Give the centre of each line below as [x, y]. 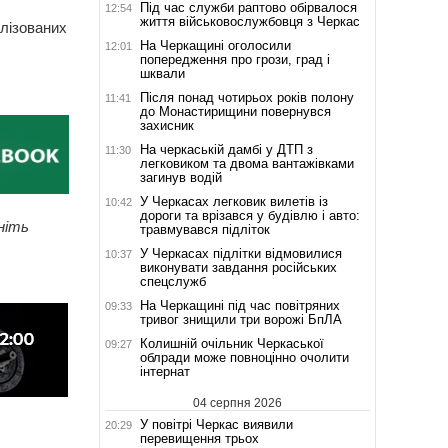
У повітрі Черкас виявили [216, 424]
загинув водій [180, 177]
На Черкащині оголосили [215, 45]
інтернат [164, 371]
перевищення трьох [199, 438]
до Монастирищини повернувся [235, 111]
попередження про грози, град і [234, 59]
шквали [162, 73]
